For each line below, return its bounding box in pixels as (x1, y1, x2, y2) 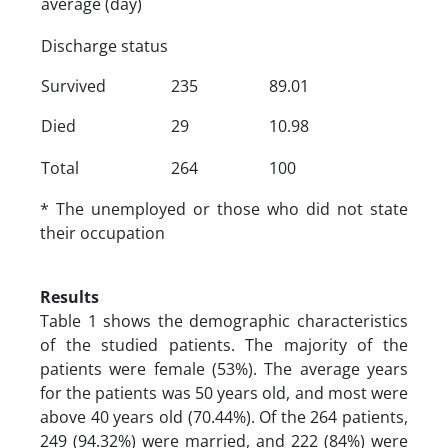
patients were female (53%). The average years (40, 357, 408, 380)
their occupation (40, 221, 165, 244)
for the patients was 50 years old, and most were (40, 381, 408, 404)
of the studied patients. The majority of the (40, 333, 408, 356)
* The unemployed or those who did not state (40, 197, 408, 220)
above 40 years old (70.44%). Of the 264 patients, (40, 405, 408, 428)
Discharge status (41, 34, 168, 57)
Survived (41, 74, 106, 97)
